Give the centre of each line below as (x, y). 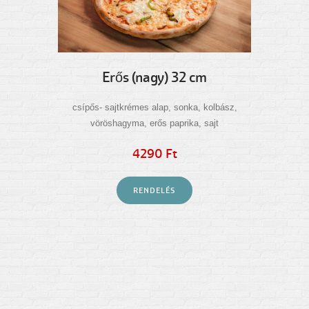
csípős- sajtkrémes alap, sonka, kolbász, (154, 107)
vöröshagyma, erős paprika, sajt (154, 123)
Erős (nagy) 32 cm (154, 77)
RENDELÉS (154, 190)
